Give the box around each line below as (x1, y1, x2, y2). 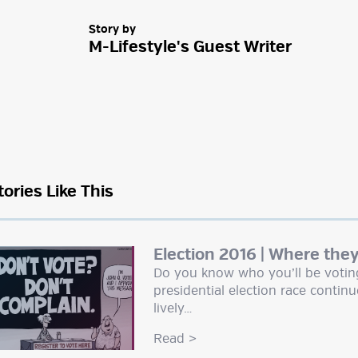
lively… (153, 301, 192, 316)
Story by (88, 23, 136, 35)
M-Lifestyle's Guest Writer (88, 38, 292, 56)
